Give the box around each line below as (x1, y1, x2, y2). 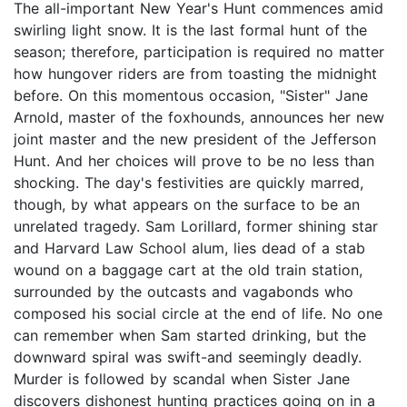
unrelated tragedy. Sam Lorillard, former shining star (14, 217, 378, 236)
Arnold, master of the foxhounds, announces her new (14, 108, 384, 127)
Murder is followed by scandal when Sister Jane (14, 370, 350, 389)
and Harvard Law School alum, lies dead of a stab (14, 239, 365, 258)
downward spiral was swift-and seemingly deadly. (14, 348, 362, 367)
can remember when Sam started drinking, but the (14, 326, 366, 345)
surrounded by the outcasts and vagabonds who (14, 283, 353, 302)
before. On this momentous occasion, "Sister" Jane (14, 86, 368, 105)
